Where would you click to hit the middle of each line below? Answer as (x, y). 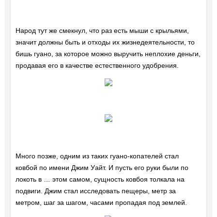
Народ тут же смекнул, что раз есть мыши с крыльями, (102, 31)
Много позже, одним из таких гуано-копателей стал (97, 156)
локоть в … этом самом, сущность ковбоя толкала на (100, 179)
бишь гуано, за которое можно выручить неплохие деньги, (108, 54)
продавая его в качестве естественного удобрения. (97, 66)
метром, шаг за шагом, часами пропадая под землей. (101, 203)
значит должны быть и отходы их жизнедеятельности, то (105, 42)
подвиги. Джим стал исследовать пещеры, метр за (95, 191)
